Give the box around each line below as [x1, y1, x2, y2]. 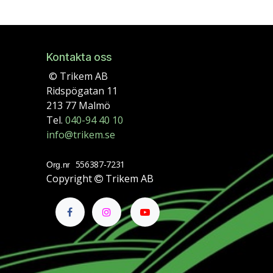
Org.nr [46, 159, 70, 169]
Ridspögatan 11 [46, 83, 120, 97]
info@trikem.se [46, 127, 115, 141]
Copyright [46, 171, 94, 185]
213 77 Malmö [46, 98, 113, 112]
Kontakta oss [46, 50, 112, 63]
